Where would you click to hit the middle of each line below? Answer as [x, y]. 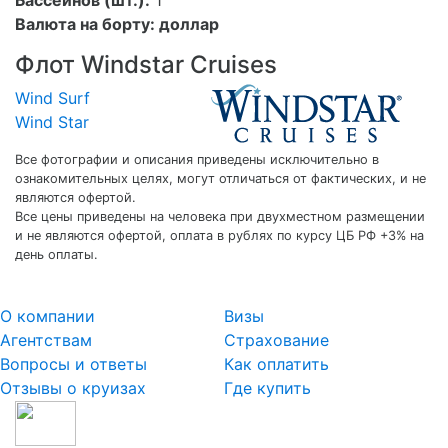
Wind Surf [52, 97]
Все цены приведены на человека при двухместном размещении [220, 216]
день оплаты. [56, 254]
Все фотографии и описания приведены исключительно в [197, 159]
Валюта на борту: [87, 23]
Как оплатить [276, 363]
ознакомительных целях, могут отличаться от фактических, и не [220, 178]
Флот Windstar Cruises [146, 64]
